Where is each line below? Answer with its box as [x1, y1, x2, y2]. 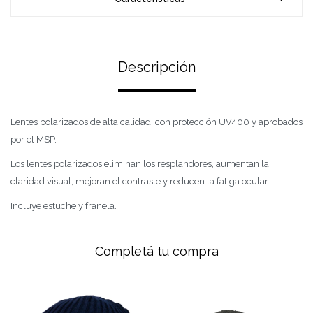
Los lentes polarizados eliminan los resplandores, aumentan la [10, 159, 269, 169]
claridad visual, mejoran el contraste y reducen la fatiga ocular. [10, 176, 272, 187]
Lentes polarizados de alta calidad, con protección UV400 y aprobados [10, 117, 303, 127]
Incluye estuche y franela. [10, 201, 119, 211]
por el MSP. [10, 134, 57, 145]
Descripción [117, 59, 196, 75]
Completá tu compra [94, 244, 219, 259]
